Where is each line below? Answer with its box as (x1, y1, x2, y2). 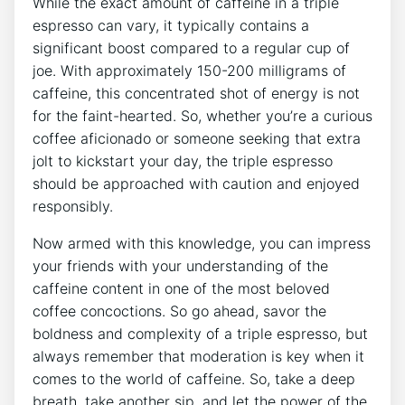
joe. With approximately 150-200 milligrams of (33, 61, 346, 80)
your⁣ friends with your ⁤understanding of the (33, 256, 328, 275)
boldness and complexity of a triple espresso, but (33, 324, 368, 343)
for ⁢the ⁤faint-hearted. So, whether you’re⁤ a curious (33, 106, 372, 125)
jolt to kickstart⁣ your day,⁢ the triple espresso (33, 151, 333, 170)
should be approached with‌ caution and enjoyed (33, 174, 360, 193)
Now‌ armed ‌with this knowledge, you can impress (33, 233, 371, 252)
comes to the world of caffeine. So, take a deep (33, 369, 355, 388)
